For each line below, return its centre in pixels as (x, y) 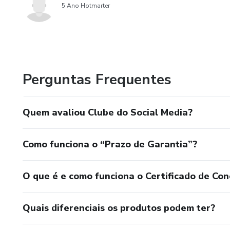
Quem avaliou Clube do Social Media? (108, 112)
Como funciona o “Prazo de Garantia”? (110, 144)
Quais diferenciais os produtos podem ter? (119, 208)
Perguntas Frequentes (97, 80)
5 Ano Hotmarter (86, 6)
